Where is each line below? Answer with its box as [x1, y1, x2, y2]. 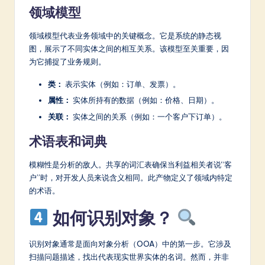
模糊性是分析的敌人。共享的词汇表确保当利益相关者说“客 [29, 159, 232, 169]
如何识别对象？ [48, 206, 177, 229]
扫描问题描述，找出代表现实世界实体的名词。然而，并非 [29, 251, 229, 261]
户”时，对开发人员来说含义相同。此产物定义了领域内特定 [29, 172, 232, 182]
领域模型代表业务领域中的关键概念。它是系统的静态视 [29, 31, 221, 41]
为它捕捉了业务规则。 [29, 57, 106, 67]
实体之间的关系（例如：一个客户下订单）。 [71, 111, 227, 121]
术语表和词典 [29, 132, 107, 150]
